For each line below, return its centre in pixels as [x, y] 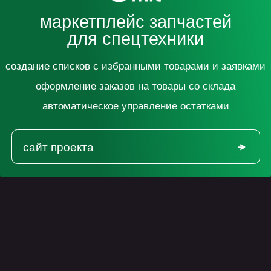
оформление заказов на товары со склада [113, 28]
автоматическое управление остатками [113, 45]
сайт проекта [49, 79]
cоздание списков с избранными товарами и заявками [113, 11]
